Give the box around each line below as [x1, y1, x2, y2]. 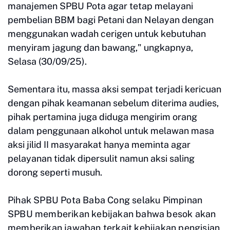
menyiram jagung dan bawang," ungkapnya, [8, 42, 193, 53]
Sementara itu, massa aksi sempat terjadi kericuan [8, 83, 221, 94]
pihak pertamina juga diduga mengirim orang [8, 111, 197, 122]
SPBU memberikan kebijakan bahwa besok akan [8, 208, 216, 219]
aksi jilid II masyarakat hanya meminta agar [8, 139, 190, 150]
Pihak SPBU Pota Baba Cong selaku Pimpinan [8, 194, 203, 205]
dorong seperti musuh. [8, 166, 102, 178]
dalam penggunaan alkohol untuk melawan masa [8, 125, 214, 136]
